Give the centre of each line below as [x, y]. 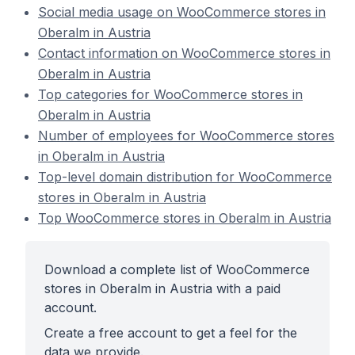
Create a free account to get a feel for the [171, 333]
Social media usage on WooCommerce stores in [182, 12]
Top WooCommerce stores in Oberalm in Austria [185, 218]
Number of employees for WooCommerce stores [186, 136]
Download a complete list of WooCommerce [177, 269]
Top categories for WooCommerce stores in [170, 94]
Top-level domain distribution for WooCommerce [185, 177]
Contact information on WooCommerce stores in [184, 53]
